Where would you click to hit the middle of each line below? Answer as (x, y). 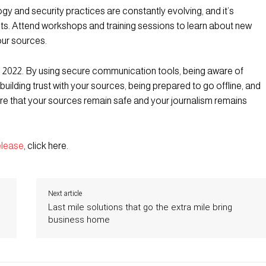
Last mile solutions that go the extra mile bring (140, 207)
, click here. (46, 145)
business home (79, 219)
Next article (65, 193)
